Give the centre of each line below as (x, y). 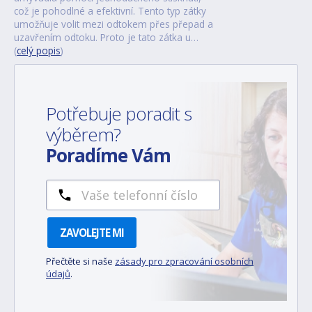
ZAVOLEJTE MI (92, 232)
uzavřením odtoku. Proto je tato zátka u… (106, 37)
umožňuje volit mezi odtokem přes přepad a (114, 24)
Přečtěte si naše (80, 261)
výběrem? (85, 134)
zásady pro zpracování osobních (184, 261)
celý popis (39, 50)
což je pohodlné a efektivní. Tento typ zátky (110, 10)
